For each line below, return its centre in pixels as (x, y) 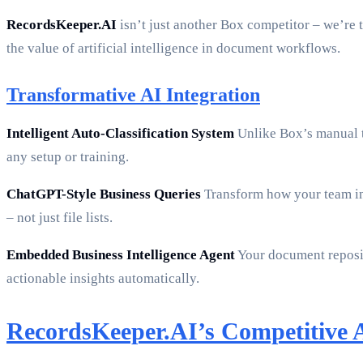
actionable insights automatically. (103, 279)
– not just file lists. (60, 218)
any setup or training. (68, 157)
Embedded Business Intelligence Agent (121, 255)
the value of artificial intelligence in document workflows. (173, 49)
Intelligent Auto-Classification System (120, 134)
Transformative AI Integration (133, 95)
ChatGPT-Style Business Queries (104, 194)
